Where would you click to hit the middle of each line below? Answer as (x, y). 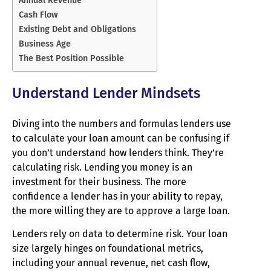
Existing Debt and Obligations (77, 29)
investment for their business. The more (99, 181)
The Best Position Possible (71, 58)
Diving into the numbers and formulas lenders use (122, 123)
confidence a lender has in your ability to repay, (117, 196)
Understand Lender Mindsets (106, 93)
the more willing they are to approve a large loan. (121, 211)
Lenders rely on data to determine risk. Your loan (120, 234)
